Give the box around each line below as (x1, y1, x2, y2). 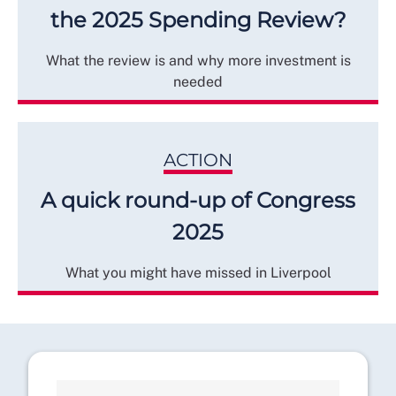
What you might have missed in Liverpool (65, 263, 331, 281)
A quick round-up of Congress (41, 187, 355, 213)
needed (173, 72, 223, 90)
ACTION (164, 148, 232, 171)
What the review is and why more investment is (45, 51, 351, 69)
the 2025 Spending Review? (49, 6, 346, 33)
